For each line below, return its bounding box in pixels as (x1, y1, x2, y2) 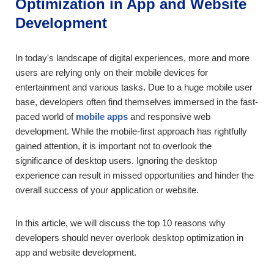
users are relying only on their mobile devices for (15, 67, 208, 78)
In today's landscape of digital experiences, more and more (15, 53, 250, 63)
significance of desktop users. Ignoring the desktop (15, 155, 217, 166)
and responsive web (128, 111, 210, 122)
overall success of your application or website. (15, 185, 199, 195)
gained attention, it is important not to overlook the (15, 141, 212, 151)
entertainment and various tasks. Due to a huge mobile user (15, 82, 253, 92)
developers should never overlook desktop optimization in (15, 232, 243, 243)
